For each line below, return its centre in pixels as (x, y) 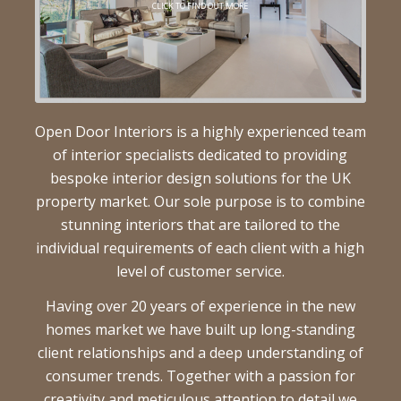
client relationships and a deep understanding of (200, 353)
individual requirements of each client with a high (200, 247)
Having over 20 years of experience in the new (200, 307)
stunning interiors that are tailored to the (200, 224)
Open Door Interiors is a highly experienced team (200, 131)
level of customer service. (200, 271)
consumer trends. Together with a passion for (200, 376)
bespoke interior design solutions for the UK (200, 178)
